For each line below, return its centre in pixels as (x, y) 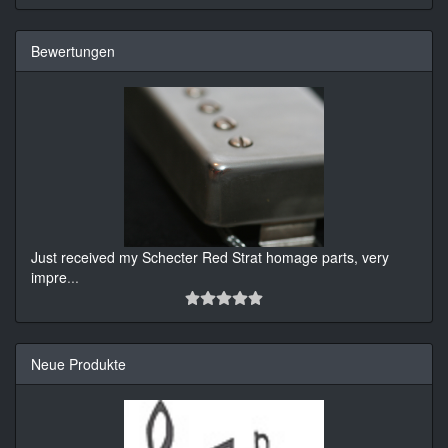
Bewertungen (73, 50)
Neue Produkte (78, 363)
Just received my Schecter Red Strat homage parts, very (210, 256)
